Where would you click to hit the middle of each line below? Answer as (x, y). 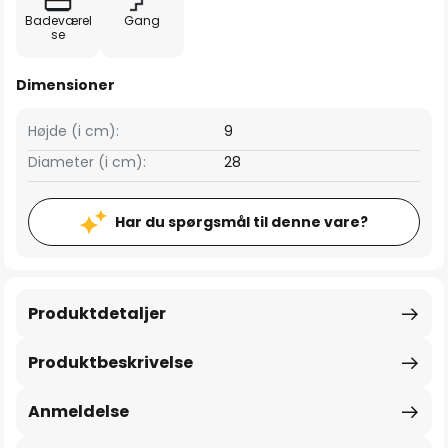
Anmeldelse (78, 411)
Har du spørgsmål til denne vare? (241, 222)
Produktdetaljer (97, 313)
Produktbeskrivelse (110, 362)
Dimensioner (65, 85)
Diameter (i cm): (87, 162)
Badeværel (58, 20)
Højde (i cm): (73, 131)
